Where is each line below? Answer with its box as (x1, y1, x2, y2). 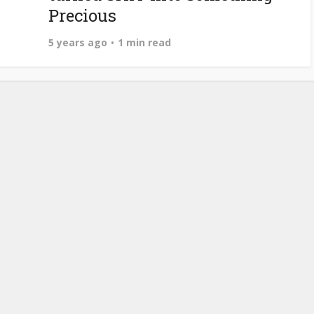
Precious (48, 4, 116, 27)
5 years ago (48, 36, 107, 49)
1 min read (118, 36, 171, 49)
